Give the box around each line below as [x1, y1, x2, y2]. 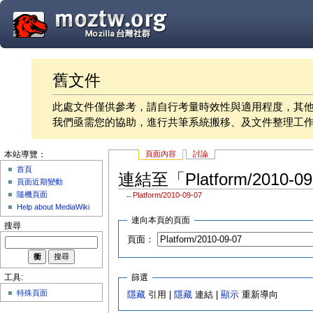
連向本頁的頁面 [131, 215, 191, 226]
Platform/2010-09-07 [133, 191, 203, 200]
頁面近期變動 [17, 177, 64, 186]
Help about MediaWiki [17, 203, 90, 211]
